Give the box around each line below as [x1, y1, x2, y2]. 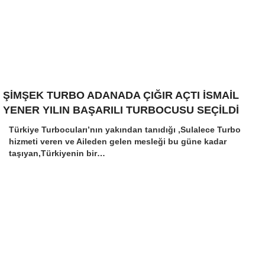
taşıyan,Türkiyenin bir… [9, 148, 105, 158]
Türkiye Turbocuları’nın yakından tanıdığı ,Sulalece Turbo [9, 125, 241, 134]
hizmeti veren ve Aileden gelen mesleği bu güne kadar [9, 137, 227, 146]
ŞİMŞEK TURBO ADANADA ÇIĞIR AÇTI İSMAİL [3, 89, 239, 101]
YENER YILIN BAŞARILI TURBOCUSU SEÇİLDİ [3, 104, 239, 116]
